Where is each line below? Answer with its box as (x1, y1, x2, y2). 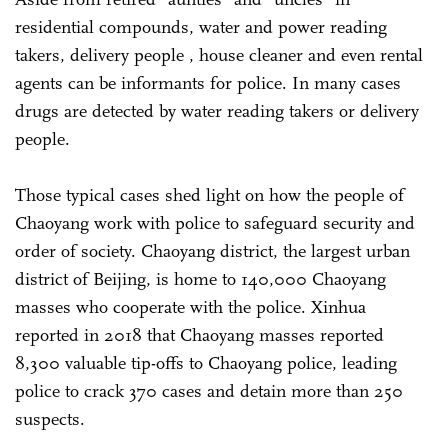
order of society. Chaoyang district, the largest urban (15, 240, 410, 263)
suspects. (15, 408, 90, 431)
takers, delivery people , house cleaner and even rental (15, 44, 423, 67)
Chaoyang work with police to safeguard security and (15, 212, 415, 235)
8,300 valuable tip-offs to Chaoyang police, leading (15, 352, 397, 375)
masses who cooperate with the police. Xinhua (15, 296, 366, 319)
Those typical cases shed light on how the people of (15, 184, 404, 207)
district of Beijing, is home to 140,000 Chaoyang (15, 268, 386, 291)
